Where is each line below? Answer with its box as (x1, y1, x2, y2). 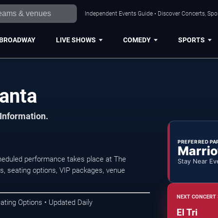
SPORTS (178, 36, 205, 44)
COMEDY (123, 36, 151, 44)
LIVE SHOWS (55, 36, 96, 44)
